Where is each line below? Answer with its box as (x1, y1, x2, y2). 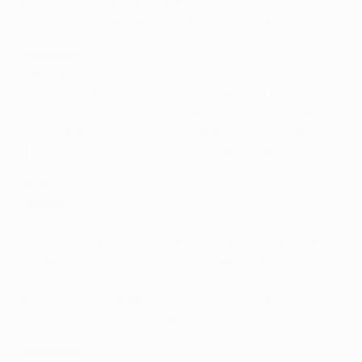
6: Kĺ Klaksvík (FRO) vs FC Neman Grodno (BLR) (19, 67, 297, 82)
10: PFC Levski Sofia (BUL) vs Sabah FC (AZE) (19, 145, 292, 160)
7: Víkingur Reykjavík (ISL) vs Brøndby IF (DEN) (19, 86, 293, 102)
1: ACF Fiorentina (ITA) (19, 216, 149, 231)
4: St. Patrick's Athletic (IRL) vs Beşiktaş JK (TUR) (19, 293, 313, 309)
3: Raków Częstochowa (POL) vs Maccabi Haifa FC (19, 255, 329, 270)
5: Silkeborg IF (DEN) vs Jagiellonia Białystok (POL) (19, 313, 323, 328)
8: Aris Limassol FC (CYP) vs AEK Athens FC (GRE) (19, 106, 319, 121)
